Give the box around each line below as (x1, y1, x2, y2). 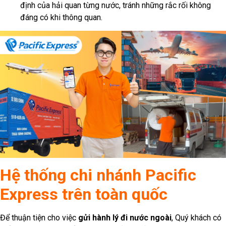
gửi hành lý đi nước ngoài (78, 212, 172, 222)
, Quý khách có (172, 212, 221, 222)
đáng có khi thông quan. (20, 12, 102, 22)
